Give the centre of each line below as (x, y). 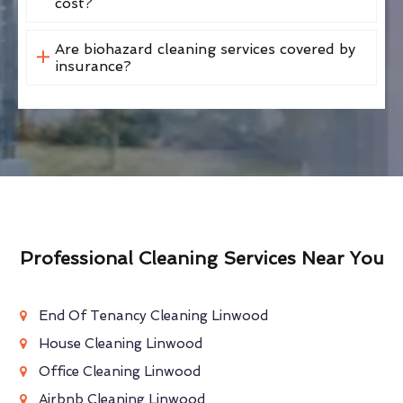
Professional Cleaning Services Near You (201, 258)
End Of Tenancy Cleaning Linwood (153, 315)
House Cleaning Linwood (120, 343)
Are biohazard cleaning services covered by (205, 49)
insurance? (93, 66)
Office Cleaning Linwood (119, 371)
